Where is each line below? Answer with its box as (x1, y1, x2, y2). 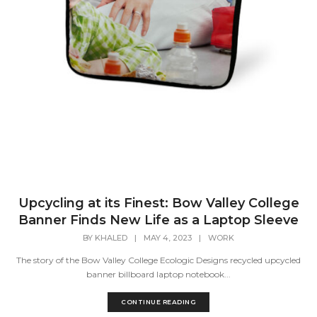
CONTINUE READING (121, 298, 196, 306)
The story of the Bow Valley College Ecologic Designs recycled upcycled (16, 255, 301, 266)
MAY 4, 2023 (144, 233, 192, 243)
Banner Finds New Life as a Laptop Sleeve (18, 212, 299, 228)
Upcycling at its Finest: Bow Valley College (18, 195, 299, 211)
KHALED (95, 233, 127, 243)
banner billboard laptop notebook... (86, 269, 231, 280)
